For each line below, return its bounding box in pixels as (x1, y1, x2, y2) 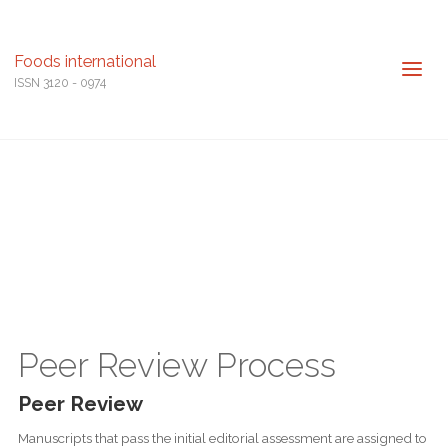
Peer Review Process (17, 344, 336, 385)
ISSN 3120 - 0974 (13, 75, 106, 90)
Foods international (13, 51, 156, 71)
